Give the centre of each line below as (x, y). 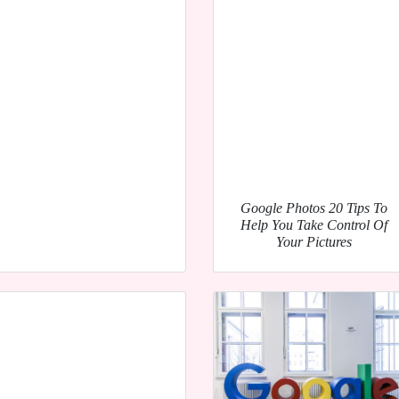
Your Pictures (313, 241)
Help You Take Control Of (313, 224)
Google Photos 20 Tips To (313, 208)
